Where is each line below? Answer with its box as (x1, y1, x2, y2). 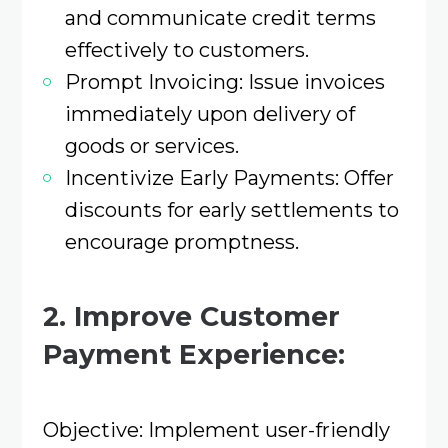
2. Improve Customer (42, 300, 340, 334)
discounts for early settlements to (64, 196, 399, 222)
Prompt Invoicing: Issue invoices (64, 68, 385, 94)
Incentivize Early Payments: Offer (64, 164, 394, 190)
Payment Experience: (42, 338, 345, 372)
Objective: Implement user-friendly (42, 417, 390, 443)
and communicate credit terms (64, 4, 376, 30)
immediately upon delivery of (64, 100, 355, 126)
